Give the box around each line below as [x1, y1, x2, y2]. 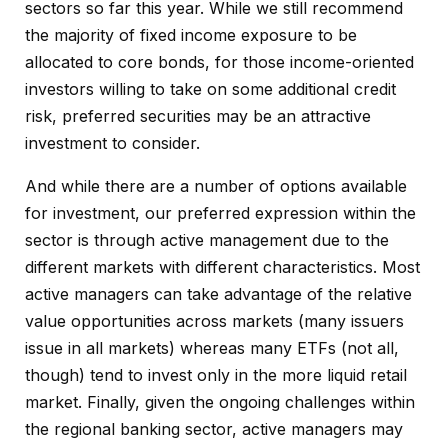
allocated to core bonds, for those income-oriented [25, 52, 414, 73]
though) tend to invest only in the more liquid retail [25, 365, 407, 386]
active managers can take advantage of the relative [25, 284, 412, 305]
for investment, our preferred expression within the [25, 203, 416, 224]
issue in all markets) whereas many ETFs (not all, [25, 338, 399, 359]
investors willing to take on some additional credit [25, 79, 396, 100]
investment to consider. [25, 133, 200, 154]
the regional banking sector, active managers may [25, 419, 403, 440]
